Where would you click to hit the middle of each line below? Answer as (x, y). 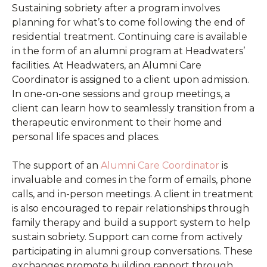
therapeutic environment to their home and (117, 122)
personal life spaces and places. (86, 136)
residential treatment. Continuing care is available (130, 36)
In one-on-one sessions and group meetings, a (121, 94)
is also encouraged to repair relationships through (131, 208)
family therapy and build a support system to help (131, 222)
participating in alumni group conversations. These (132, 251)
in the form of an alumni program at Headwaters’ (128, 51)
